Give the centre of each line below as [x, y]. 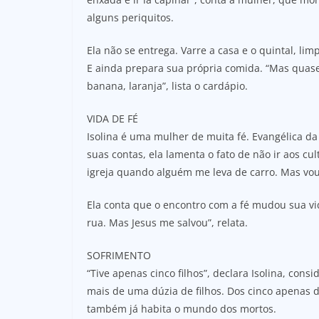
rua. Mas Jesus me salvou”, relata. [167, 222]
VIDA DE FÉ [113, 118]
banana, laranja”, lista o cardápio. [167, 85]
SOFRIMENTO [119, 255]
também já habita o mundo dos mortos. [182, 308]
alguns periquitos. [130, 17]
